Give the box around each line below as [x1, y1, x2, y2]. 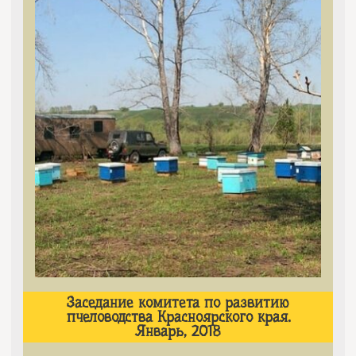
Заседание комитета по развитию [67, 293, 289, 311]
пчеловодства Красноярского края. [66, 308, 290, 326]
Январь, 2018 [135, 322, 221, 340]
